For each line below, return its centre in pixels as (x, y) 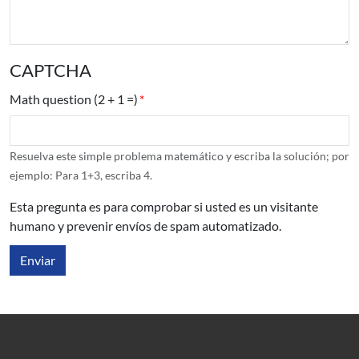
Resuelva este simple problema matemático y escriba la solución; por (179, 156)
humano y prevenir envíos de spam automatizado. (145, 226)
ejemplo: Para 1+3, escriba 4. (81, 175)
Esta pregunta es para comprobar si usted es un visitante (164, 206)
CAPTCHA (50, 71)
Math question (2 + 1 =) (74, 99)
